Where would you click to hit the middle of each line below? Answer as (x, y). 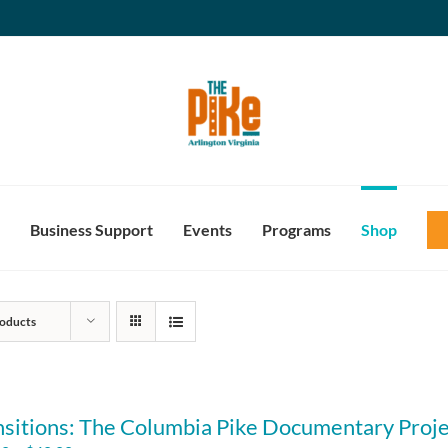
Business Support (91, 229)
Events (207, 229)
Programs (296, 229)
